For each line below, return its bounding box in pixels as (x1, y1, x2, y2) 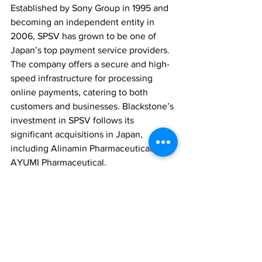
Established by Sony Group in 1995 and (11, 3, 171, 13)
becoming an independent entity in (11, 17, 157, 27)
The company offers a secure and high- (11, 59, 170, 70)
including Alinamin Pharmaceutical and (11, 143, 172, 154)
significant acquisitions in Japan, (11, 129, 145, 140)
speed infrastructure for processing (11, 73, 155, 84)
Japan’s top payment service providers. (11, 45, 172, 56)
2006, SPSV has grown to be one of (11, 31, 158, 42)
